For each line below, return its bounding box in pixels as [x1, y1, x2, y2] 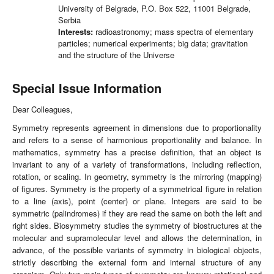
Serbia [58, 14, 81, 26]
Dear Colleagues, [12, 103, 73, 116]
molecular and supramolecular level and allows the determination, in [12, 232, 262, 244]
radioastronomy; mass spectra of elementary [93, 26, 254, 38]
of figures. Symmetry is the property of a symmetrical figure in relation [12, 183, 262, 195]
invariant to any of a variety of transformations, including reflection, [12, 158, 262, 171]
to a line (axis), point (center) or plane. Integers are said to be [12, 195, 262, 207]
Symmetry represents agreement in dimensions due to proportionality [12, 122, 262, 134]
